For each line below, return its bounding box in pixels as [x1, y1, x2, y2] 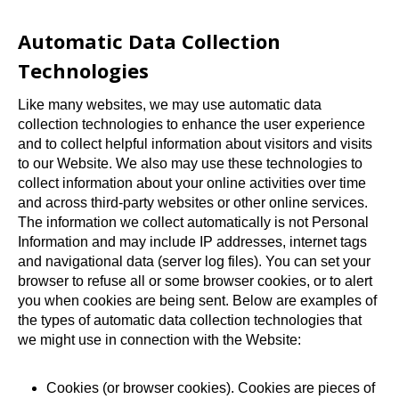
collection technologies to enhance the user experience [18, 116, 365, 132]
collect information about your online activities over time [18, 175, 366, 191]
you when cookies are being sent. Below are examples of [18, 292, 377, 308]
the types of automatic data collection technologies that [18, 312, 362, 328]
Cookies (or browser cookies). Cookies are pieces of [46, 379, 375, 395]
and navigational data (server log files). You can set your [18, 253, 370, 269]
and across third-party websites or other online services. [18, 194, 368, 210]
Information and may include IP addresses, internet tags [18, 233, 367, 249]
